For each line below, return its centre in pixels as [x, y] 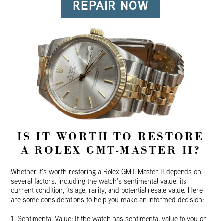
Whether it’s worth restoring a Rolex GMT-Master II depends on [106, 172]
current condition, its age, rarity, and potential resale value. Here [107, 190]
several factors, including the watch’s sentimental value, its [99, 181]
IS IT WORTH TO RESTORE [110, 137]
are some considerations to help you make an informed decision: [108, 200]
